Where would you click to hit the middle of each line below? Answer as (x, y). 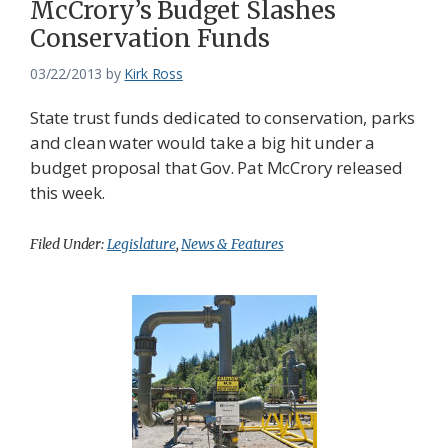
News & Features (232, 244)
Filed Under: (68, 244)
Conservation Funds (150, 39)
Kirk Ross (153, 74)
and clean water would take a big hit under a (203, 143)
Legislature (141, 244)
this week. (68, 193)
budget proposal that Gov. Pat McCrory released (216, 168)
